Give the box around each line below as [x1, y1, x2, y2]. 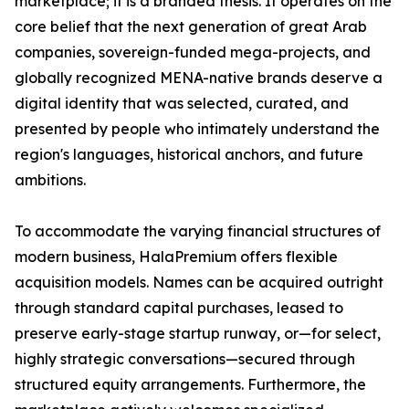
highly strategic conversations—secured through [15, 350, 355, 369]
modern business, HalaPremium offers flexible [15, 247, 338, 267]
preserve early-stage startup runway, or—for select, [15, 324, 381, 343]
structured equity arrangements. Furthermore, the [15, 375, 366, 394]
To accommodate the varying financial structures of [15, 222, 381, 241]
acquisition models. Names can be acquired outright [15, 273, 383, 292]
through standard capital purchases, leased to [15, 299, 343, 318]
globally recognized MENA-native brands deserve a [15, 68, 383, 88]
